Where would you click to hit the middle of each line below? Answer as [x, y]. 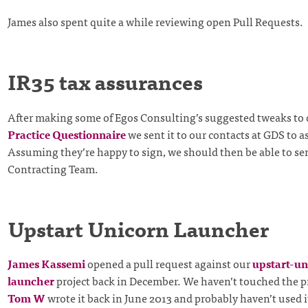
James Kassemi [46, 264]
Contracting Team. [53, 168]
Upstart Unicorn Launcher [138, 228]
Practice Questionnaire [66, 134]
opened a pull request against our [168, 264]
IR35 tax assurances [105, 81]
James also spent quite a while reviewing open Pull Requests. [155, 21]
